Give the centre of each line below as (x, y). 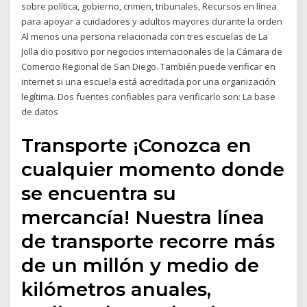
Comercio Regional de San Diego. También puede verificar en (149, 67)
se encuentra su (99, 193)
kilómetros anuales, (116, 289)
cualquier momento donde (153, 169)
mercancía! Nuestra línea (143, 217)
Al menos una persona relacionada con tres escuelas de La (145, 37)
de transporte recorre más (148, 241)
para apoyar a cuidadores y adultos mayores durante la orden (152, 22)
